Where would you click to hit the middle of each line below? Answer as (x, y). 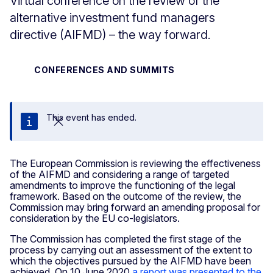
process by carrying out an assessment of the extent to (131, 250)
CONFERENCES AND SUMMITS (105, 69)
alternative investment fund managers (112, 17)
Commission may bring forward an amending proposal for (135, 207)
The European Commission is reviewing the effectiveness (135, 163)
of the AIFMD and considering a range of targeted (119, 174)
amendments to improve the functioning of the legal (122, 185)
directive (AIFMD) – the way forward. (110, 34)
